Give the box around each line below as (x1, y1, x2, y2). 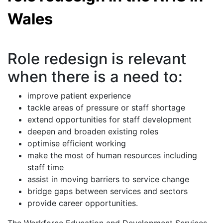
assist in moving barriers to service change (27, 174, 189, 185)
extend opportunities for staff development (27, 114, 192, 125)
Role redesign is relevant (7, 49, 186, 68)
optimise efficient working (27, 138, 126, 149)
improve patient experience (27, 91, 131, 101)
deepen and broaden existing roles (27, 126, 158, 137)
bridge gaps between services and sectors (27, 186, 188, 197)
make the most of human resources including (27, 150, 197, 161)
